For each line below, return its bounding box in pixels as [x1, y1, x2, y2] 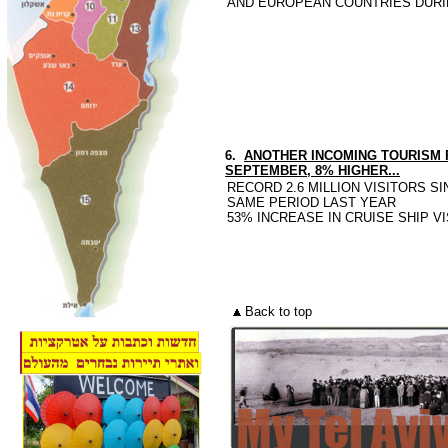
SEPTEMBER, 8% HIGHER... [225, 163, 400, 178]
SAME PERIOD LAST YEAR [227, 195, 396, 210]
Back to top [245, 304, 312, 319]
